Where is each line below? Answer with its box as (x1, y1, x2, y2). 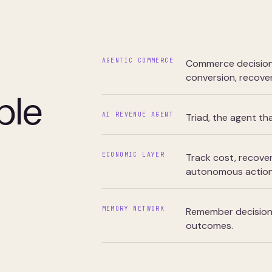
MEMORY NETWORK (101, 205, 165, 212)
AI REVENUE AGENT (101, 110, 174, 118)
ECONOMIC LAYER (101, 151, 165, 158)
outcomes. (185, 219, 233, 232)
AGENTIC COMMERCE (101, 56, 174, 64)
